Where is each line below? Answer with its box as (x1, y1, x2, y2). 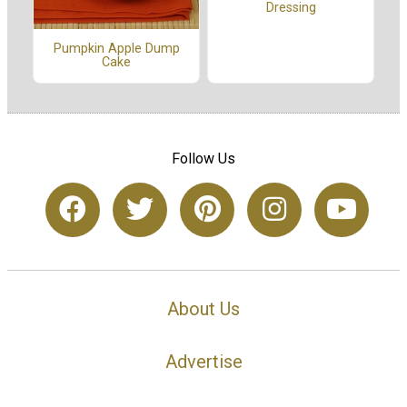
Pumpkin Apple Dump (53, 41, 180, 57)
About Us (167, 297, 240, 320)
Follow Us (172, 149, 235, 167)
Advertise (164, 351, 243, 373)
